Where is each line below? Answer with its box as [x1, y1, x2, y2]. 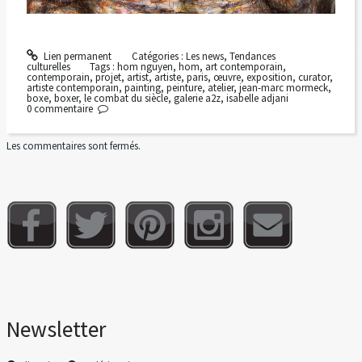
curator [297, 69, 330, 84]
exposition [246, 69, 293, 84]
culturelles [26, 59, 70, 74]
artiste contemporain [26, 80, 119, 95]
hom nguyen [117, 59, 174, 74]
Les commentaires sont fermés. [6, 139, 141, 154]
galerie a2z [173, 90, 221, 105]
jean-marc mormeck [238, 80, 328, 95]
